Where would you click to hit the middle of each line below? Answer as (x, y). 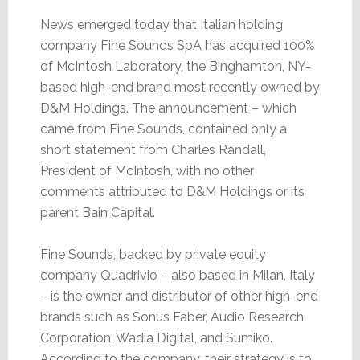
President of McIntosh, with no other (147, 170)
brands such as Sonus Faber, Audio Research (172, 317)
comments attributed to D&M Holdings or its (172, 191)
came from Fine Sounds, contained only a (163, 129)
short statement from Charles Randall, (153, 149)
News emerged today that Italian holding (161, 24)
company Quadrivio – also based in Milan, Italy (177, 275)
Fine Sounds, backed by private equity (153, 254)
